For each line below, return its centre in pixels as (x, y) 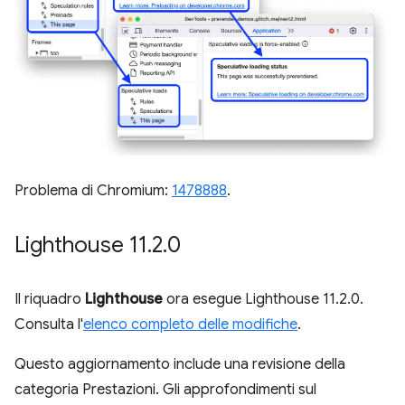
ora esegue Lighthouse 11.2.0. (263, 300)
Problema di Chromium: (93, 191)
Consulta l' (49, 325)
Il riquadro (50, 300)
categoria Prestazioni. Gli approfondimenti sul (165, 390)
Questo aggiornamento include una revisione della (180, 365)
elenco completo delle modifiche (190, 325)
